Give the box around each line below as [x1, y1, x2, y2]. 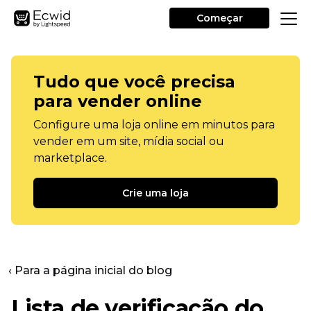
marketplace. [33, 151, 107, 165]
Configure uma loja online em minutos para [33, 118, 275, 131]
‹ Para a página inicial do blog [8, 264, 172, 277]
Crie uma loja [122, 187, 189, 199]
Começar [196, 12, 243, 24]
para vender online [33, 91, 202, 111]
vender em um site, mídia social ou [33, 135, 224, 148]
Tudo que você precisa [33, 72, 235, 92]
